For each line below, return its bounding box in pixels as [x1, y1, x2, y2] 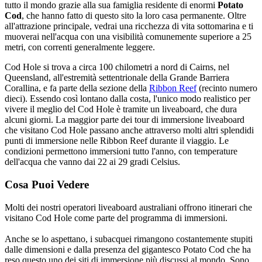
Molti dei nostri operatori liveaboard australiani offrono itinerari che [5, 202, 252, 212]
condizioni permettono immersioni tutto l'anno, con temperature [5, 146, 237, 157]
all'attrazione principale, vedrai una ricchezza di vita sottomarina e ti [5, 21, 253, 32]
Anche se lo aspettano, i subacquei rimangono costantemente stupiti [5, 233, 253, 244]
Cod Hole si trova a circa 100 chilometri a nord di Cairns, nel [5, 62, 229, 73]
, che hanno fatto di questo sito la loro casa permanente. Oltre [22, 11, 246, 21]
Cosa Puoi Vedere [5, 178, 89, 191]
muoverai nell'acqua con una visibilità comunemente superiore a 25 [5, 32, 251, 42]
